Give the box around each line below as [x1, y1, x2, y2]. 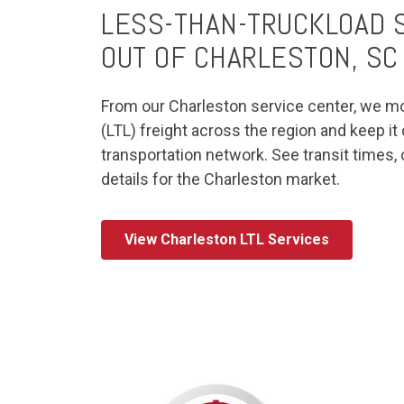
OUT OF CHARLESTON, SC [101, 38, 399, 77]
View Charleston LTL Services [124, 231, 329, 248]
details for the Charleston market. [101, 170, 340, 188]
